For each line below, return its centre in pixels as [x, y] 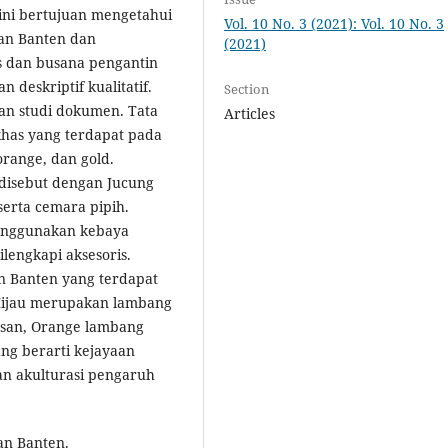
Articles [250, 114]
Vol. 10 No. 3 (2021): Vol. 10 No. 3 [334, 24]
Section [247, 89]
